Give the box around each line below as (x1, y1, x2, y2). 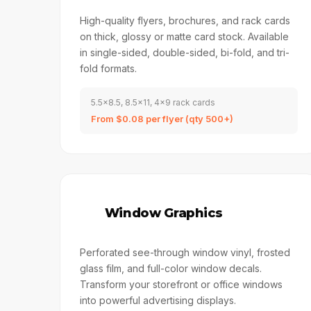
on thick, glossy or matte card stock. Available (79, 31, 289, 42)
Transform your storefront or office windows (79, 278, 283, 290)
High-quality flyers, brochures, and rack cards (79, 15, 290, 26)
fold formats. (79, 62, 137, 74)
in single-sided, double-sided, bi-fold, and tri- (79, 47, 289, 58)
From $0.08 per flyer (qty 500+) (90, 113, 233, 124)
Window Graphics (104, 205, 223, 221)
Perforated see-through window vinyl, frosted (79, 246, 290, 258)
